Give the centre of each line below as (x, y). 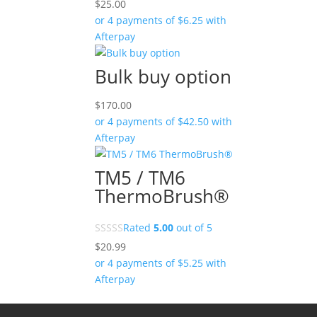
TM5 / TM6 (140, 178)
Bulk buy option (163, 76)
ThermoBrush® (162, 196)
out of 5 (193, 227)
